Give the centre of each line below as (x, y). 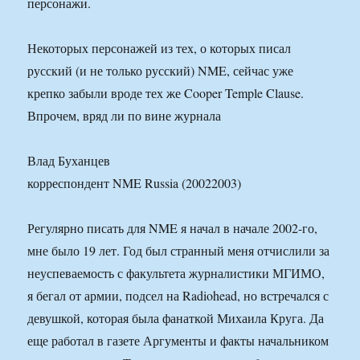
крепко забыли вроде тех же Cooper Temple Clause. (166, 93)
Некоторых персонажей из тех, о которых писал (160, 48)
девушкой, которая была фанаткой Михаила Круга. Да (176, 318)
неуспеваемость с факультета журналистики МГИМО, (176, 273)
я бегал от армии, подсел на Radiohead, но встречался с (178, 296)
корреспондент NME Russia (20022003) (135, 183)
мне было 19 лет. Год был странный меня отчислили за (179, 251)
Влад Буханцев (69, 161)
